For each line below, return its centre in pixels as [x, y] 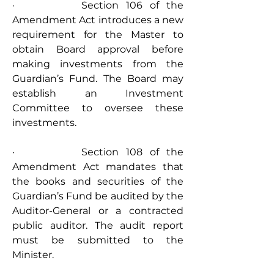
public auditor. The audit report [98, 225]
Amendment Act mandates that [98, 167]
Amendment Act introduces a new [98, 20]
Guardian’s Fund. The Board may [98, 79]
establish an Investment [98, 93]
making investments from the [98, 64]
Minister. [33, 255]
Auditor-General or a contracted [98, 211]
